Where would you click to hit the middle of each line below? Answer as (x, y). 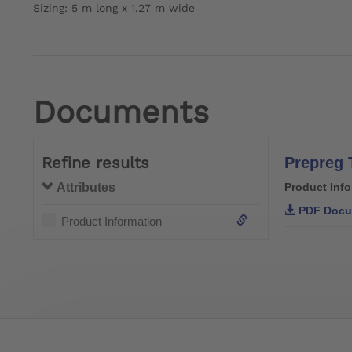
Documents (121, 112)
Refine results (95, 163)
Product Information (112, 222)
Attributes (85, 188)
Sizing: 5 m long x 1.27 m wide (114, 8)
